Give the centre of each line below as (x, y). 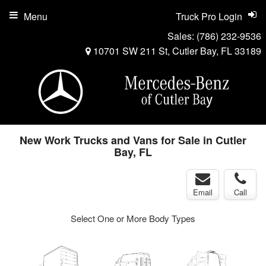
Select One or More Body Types (133, 218)
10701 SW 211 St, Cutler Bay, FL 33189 (176, 51)
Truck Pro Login (209, 16)
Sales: (182, 36)
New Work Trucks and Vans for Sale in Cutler (133, 140)
